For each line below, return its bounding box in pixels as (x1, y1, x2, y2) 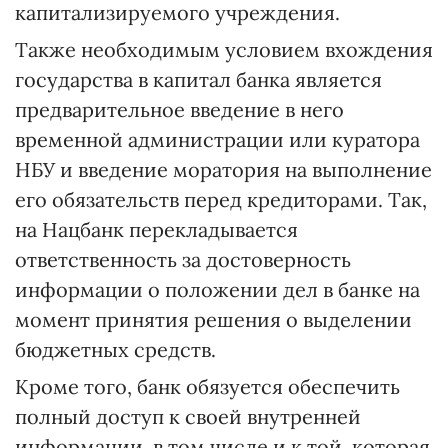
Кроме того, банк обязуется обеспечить (15, 374, 400, 399)
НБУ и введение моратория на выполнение (15, 157, 432, 182)
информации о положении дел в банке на (15, 277, 420, 302)
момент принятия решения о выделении (15, 307, 412, 332)
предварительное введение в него (15, 97, 344, 122)
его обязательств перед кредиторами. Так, (15, 187, 427, 212)
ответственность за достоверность (15, 247, 351, 272)
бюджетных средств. (15, 337, 216, 362)
